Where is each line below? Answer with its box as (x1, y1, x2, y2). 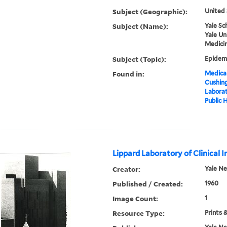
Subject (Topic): (112, 54, 167, 64)
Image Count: (112, 194, 159, 204)
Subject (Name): (112, 21, 169, 31)
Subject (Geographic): (112, 7, 188, 17)
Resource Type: (112, 208, 165, 218)
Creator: (112, 164, 141, 174)
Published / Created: (112, 179, 183, 189)
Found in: (112, 69, 145, 79)
